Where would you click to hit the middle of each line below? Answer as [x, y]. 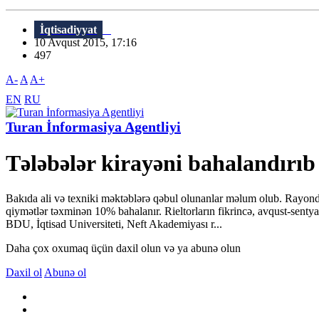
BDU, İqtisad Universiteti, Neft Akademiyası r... [114, 224]
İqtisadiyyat [68, 30]
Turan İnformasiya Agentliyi [93, 127]
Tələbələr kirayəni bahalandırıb [161, 163]
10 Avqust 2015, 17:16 [90, 43]
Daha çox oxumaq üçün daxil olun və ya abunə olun [123, 248]
